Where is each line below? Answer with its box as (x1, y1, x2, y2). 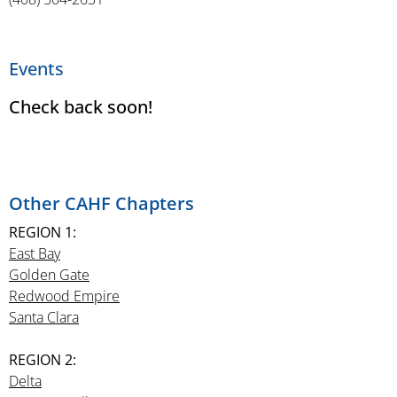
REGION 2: (9, 350, 76, 370)
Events (9, 57, 64, 81)
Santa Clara (9, 307, 79, 327)
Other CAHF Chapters (9, 191, 194, 215)
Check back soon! (9, 95, 152, 119)
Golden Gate (9, 265, 90, 284)
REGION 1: (9, 222, 76, 242)
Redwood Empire (9, 286, 120, 306)
